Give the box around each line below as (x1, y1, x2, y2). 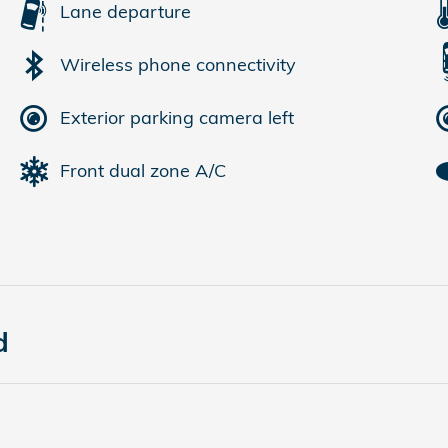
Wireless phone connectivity (60, 53, 296, 76)
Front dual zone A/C (60, 159, 226, 182)
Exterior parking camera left (60, 106, 294, 129)
